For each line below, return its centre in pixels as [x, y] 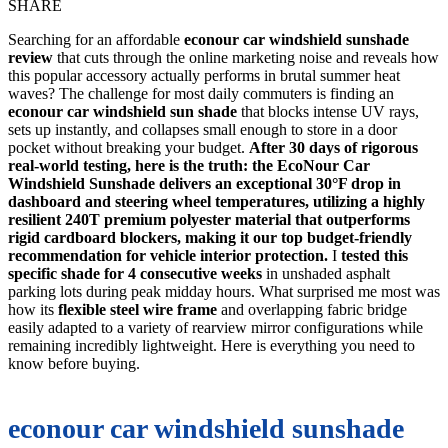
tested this [374, 255]
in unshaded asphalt [326, 273]
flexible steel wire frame [137, 309]
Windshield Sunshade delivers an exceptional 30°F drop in [204, 183]
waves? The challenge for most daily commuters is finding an [201, 93]
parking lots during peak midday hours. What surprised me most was [224, 291]
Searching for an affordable [96, 39]
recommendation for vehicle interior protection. [168, 255]
